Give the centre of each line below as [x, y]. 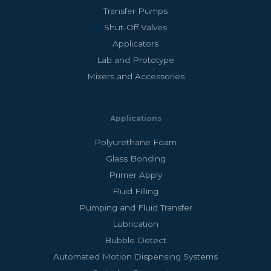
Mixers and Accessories [135, 77]
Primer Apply [135, 175]
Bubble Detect [135, 240]
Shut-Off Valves [135, 28]
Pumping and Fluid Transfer [135, 208]
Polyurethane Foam [135, 142]
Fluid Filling [135, 191]
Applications [135, 119]
